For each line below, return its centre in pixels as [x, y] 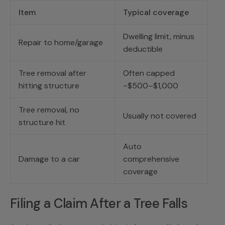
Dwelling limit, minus [159, 36]
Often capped [149, 73]
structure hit [42, 122]
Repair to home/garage [61, 42]
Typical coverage [156, 12]
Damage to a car [49, 159]
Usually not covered [160, 116]
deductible [143, 49]
